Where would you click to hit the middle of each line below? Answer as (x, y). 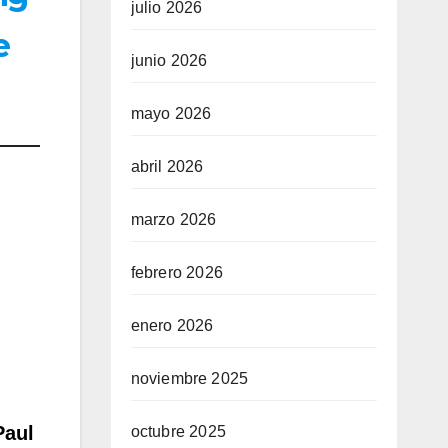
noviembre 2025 (189, 378)
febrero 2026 (176, 272)
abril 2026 (167, 166)
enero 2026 (172, 325)
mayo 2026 (171, 113)
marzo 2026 (173, 219)
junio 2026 (169, 60)
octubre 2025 (178, 431)
